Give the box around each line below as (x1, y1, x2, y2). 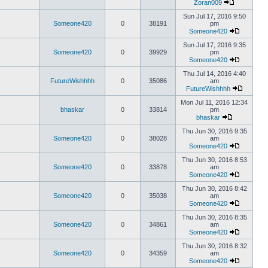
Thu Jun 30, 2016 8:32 (181, 242, 247, 249)
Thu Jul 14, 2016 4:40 (182, 70, 246, 77)
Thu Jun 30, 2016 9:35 (181, 127, 247, 135)
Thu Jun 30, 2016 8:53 (181, 156, 247, 163)
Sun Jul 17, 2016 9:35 (182, 41, 246, 48)
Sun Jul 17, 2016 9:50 (182, 13, 246, 20)
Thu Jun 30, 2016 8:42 (181, 185, 247, 192)
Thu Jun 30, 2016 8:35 (181, 214, 247, 221)
